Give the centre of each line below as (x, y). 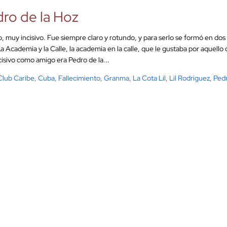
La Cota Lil (149, 78)
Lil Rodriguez (190, 78)
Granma (117, 78)
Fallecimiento (79, 78)
